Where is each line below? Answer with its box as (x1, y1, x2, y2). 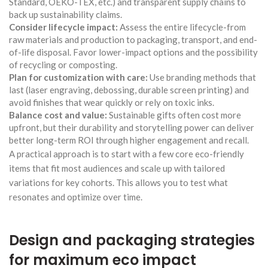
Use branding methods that (148, 71, 256, 83)
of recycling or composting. (9, 59, 117, 70)
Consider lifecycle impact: (9, 21, 118, 32)
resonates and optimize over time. (9, 191, 142, 202)
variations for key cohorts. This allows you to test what (9, 176, 228, 188)
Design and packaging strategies (9, 230, 255, 250)
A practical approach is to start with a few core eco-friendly (9, 148, 244, 159)
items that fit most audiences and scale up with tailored (9, 162, 225, 173)
